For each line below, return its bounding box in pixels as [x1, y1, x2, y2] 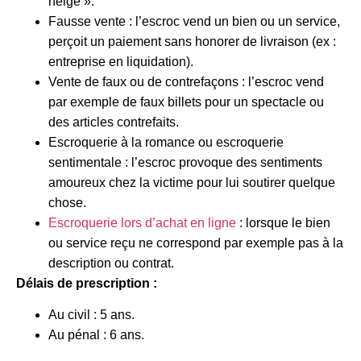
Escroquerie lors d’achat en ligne [48, 215, 236, 230]
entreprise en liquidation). [48, 54, 193, 68]
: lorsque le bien [236, 215, 330, 230]
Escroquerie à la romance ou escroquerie [48, 135, 284, 149]
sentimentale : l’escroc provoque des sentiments [48, 155, 322, 169]
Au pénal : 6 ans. [48, 328, 144, 342]
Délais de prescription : [16, 276, 160, 290]
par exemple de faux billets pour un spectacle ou [48, 94, 324, 109]
